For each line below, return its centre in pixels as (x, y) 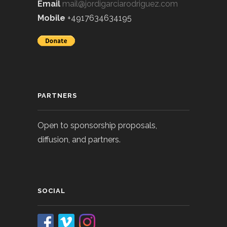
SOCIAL (51, 191)
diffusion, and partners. (79, 139)
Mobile (51, 18)
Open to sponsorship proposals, (97, 125)
